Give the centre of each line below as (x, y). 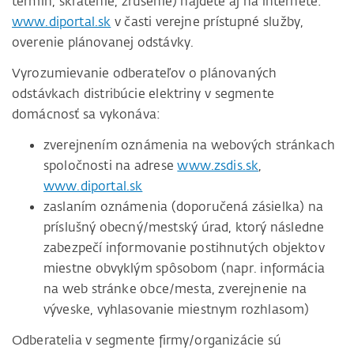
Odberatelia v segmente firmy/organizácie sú (147, 340)
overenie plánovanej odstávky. (103, 42)
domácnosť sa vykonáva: (87, 114)
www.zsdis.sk (218, 166)
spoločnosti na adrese (111, 166)
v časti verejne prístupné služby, (207, 22)
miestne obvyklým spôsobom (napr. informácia (184, 268)
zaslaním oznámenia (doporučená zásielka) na (183, 207)
